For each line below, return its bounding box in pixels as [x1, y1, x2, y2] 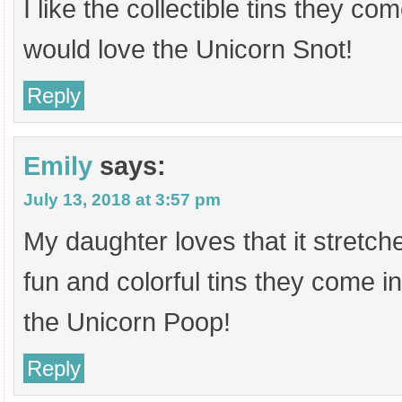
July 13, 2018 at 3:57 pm [23, 190, 221, 209]
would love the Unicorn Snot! [23, 35, 353, 64]
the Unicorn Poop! [23, 308, 231, 336]
